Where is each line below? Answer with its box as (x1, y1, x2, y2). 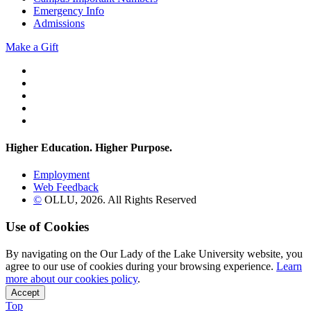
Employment (33, 169, 90, 181)
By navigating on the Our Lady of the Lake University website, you (6, 247, 303, 260)
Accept (11, 287, 40, 298)
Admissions (33, 17, 85, 29)
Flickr (33, 113, 58, 126)
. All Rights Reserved (103, 194, 196, 206)
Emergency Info (33, 4, 104, 17)
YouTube (33, 76, 73, 88)
